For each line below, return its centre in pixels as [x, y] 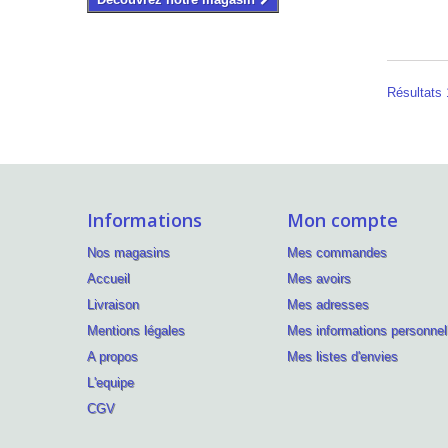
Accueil [108, 278]
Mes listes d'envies [342, 356]
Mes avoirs [319, 278]
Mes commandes [337, 252]
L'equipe [110, 382]
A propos [112, 356]
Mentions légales [136, 330]
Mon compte [342, 219]
